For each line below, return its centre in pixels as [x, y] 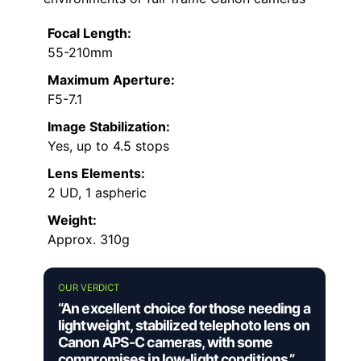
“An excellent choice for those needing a [184, 309]
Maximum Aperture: [111, 80]
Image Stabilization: [109, 127]
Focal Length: [89, 33]
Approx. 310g [89, 240]
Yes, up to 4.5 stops [108, 146]
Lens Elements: [96, 174]
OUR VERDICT [89, 288]
